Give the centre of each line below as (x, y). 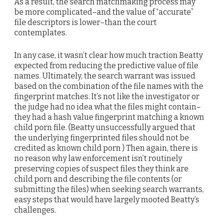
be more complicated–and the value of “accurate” (104, 12)
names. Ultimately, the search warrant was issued (105, 76)
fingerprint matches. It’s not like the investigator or (107, 97)
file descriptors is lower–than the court (85, 22)
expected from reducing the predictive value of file (106, 66)
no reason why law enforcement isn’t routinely (98, 159)
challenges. (35, 210)
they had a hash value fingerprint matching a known (109, 117)
